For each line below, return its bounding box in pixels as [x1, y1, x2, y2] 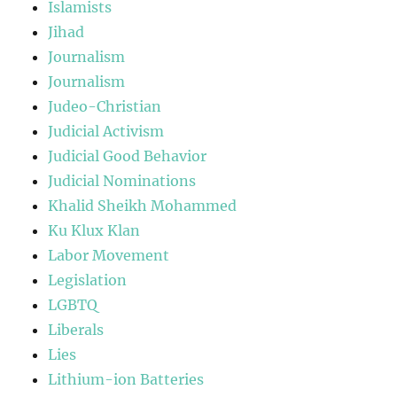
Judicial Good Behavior [48, 147, 207, 166]
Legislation [48, 271, 128, 290]
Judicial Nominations [48, 172, 197, 191]
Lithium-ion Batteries [48, 370, 205, 389]
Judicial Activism [48, 122, 165, 141]
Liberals [48, 321, 105, 339]
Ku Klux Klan [48, 222, 141, 240]
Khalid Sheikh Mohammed [48, 197, 237, 215]
